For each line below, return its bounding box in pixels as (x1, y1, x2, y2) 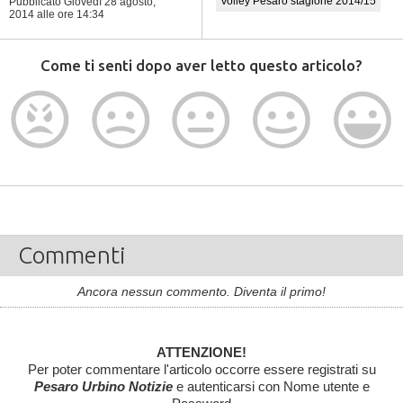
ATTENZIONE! (157, 345, 246, 360)
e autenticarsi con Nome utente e (172, 379, 370, 394)
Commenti (18, 242, 126, 268)
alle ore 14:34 (37, 8, 104, 21)
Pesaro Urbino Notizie (33, 379, 173, 394)
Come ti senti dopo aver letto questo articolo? (40, 57, 363, 74)
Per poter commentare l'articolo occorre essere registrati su (27, 362, 376, 377)
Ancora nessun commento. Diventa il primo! (77, 284, 326, 299)
